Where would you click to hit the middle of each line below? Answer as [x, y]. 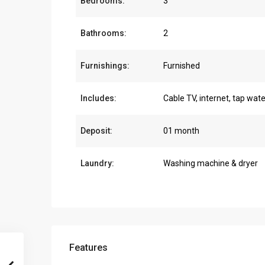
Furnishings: [105, 66]
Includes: [98, 98]
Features [88, 248]
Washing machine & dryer [211, 164]
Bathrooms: [104, 33]
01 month [181, 131]
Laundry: [97, 164]
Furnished [182, 66]
